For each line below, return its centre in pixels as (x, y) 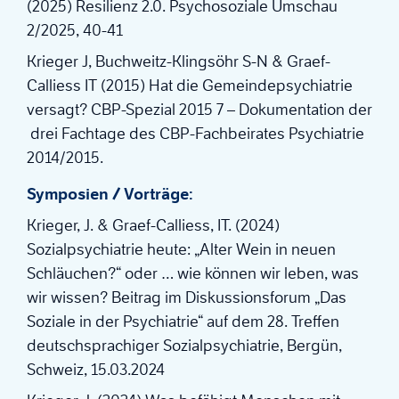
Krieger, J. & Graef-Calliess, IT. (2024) (153, 226)
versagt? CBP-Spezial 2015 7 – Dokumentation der (199, 110)
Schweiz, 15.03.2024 (96, 370)
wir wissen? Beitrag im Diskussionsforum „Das (187, 298)
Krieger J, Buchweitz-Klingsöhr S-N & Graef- (179, 62)
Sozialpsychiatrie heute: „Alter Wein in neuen (181, 250)
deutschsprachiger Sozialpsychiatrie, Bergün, (184, 346)
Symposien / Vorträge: (110, 195)
